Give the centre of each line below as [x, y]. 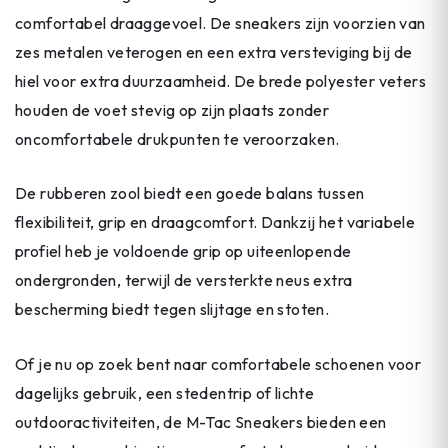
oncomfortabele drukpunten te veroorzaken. [177, 138]
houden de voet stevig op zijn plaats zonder [172, 109]
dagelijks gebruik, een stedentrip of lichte [165, 392]
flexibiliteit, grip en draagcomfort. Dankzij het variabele [215, 222]
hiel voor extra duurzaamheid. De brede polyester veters [220, 80]
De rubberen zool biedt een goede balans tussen [190, 193]
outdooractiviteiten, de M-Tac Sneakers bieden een [201, 421]
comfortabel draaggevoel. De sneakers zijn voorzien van [220, 22]
